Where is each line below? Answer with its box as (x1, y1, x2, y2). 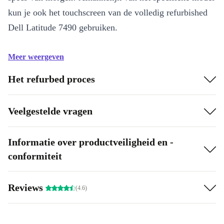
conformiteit (8, 150, 62, 162)
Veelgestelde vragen (8, 105, 92, 116)
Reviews (8, 181, 45, 193)
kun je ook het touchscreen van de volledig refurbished (8, 7, 207, 18)
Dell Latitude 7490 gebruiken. (8, 22, 117, 33)
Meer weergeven (8, 52, 64, 61)
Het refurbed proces (8, 73, 95, 84)
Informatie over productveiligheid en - (8, 136, 173, 148)
